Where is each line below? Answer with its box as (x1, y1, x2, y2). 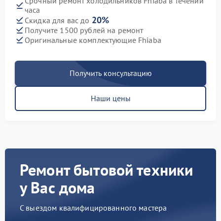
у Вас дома (20, 177, 95, 198)
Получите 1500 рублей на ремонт (25, 25, 144, 35)
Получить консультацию (69, 68, 152, 78)
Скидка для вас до (25, 15, 92, 26)
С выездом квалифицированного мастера (20, 203, 167, 213)
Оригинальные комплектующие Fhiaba (25, 35, 161, 45)
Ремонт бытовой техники (20, 159, 193, 181)
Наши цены (90, 93, 131, 104)
